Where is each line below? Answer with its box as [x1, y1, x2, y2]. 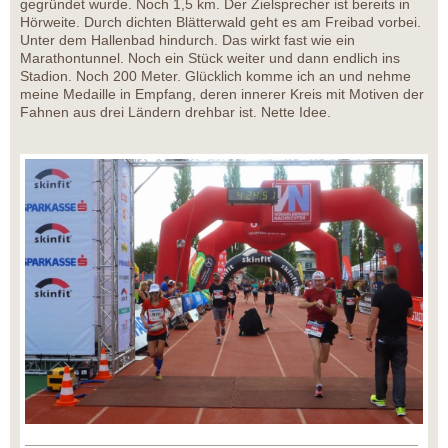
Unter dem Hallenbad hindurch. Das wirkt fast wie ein [20, 32, 355, 49]
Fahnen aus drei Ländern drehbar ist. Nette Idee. [20, 104, 331, 121]
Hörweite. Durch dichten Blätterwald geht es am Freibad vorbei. [20, 14, 421, 31]
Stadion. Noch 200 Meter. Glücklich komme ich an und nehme [20, 68, 411, 85]
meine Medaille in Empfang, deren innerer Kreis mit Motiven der [20, 86, 424, 103]
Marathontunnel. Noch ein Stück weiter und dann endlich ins [20, 50, 400, 67]
